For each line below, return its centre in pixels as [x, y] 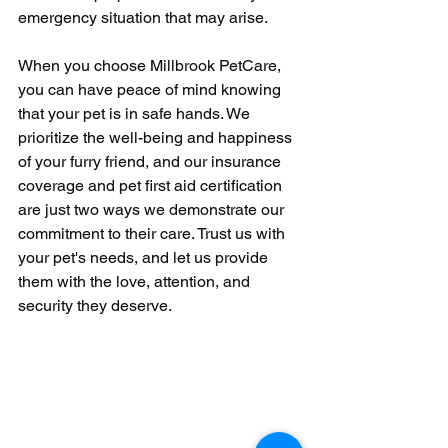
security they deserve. [95, 305]
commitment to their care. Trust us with [153, 233]
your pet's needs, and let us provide [145, 257]
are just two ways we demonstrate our [153, 209]
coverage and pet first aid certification [152, 185]
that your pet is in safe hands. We [136, 113]
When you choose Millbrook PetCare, [151, 65]
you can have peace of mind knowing [151, 89]
